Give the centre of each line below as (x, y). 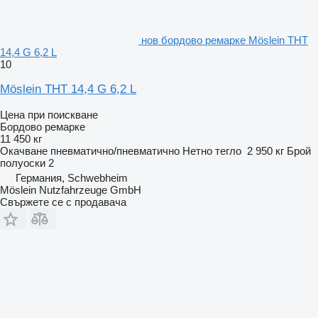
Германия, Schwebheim (72, 178)
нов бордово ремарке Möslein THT (225, 40)
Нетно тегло (212, 151)
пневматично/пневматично (115, 151)
